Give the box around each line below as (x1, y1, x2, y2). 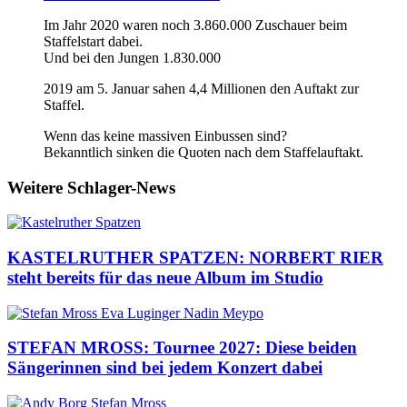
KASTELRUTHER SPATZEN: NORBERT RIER (7, 247, 383, 267)
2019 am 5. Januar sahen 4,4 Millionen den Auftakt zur (44, 80, 359, 96)
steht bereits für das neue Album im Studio (7, 267, 323, 287)
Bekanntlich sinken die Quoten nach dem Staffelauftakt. (44, 144, 363, 160)
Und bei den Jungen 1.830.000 (44, 49, 221, 65)
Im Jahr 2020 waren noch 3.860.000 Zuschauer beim (44, 16, 347, 33)
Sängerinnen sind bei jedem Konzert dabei (7, 358, 323, 378)
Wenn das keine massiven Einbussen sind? (44, 127, 287, 144)
